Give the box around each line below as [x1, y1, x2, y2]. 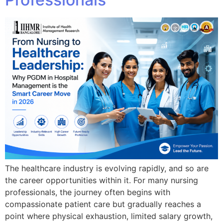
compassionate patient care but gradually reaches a [5, 199, 201, 210]
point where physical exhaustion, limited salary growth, [5, 211, 213, 222]
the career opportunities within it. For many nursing [5, 175, 198, 186]
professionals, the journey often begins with [5, 187, 170, 198]
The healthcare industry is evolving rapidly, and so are [5, 163, 209, 174]
